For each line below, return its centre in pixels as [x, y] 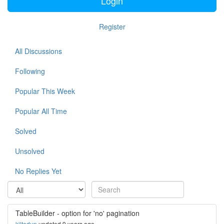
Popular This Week [45, 91]
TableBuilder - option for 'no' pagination [77, 213]
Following [30, 71]
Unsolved [30, 151]
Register [112, 26]
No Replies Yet [38, 171]
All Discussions [38, 51]
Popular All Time [41, 111]
